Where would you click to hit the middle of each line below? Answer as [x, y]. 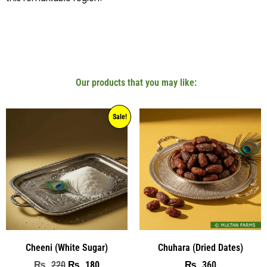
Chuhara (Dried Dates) [200, 247]
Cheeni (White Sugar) [67, 247]
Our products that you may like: [136, 82]
